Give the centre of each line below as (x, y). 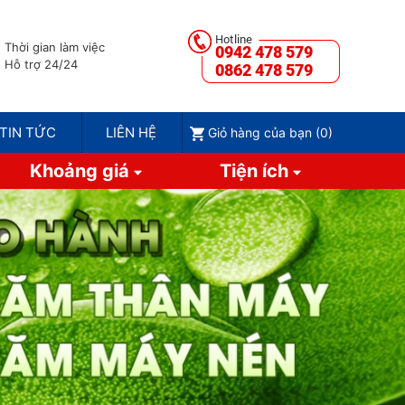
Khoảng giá (81, 171)
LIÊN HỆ (132, 132)
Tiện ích (256, 171)
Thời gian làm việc (54, 47)
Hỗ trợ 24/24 (41, 64)
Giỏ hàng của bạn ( (264, 132)
